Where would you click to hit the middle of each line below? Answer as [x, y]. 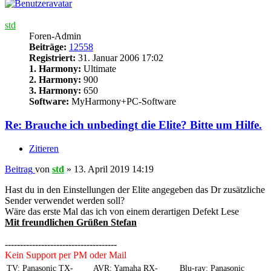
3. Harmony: [55, 91]
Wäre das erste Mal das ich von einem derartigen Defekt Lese [122, 211]
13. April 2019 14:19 [114, 169]
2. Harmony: [55, 80]
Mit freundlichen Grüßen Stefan [71, 222]
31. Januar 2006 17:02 [119, 58]
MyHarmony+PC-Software [122, 102]
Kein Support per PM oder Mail [66, 255]
